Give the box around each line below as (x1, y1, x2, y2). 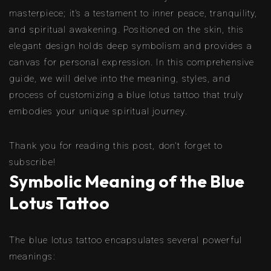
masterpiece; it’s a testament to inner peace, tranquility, (9, 7, 258, 19)
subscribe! (9, 156, 56, 168)
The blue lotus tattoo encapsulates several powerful (9, 234, 243, 246)
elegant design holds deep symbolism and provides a (9, 40, 253, 51)
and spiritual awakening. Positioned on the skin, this (9, 24, 244, 35)
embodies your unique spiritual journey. (9, 105, 188, 117)
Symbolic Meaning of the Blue (9, 170, 244, 192)
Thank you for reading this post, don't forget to (9, 140, 223, 151)
